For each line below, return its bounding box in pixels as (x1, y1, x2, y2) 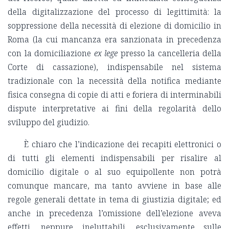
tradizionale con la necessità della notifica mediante (8, 75, 221, 87)
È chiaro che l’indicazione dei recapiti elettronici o (24, 139, 221, 150)
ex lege (94, 48, 118, 59)
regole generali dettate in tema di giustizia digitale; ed (8, 194, 221, 205)
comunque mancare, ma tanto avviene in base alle (8, 180, 221, 192)
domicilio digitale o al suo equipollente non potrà (8, 166, 221, 178)
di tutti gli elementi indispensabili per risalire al (8, 152, 221, 164)
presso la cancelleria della (118, 48, 221, 59)
